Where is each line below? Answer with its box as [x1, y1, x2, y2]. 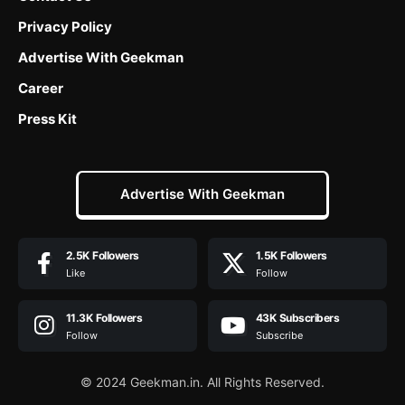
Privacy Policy [18, 17, 112, 35]
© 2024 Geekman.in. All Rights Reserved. [80, 373, 325, 390]
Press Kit [18, 109, 77, 127]
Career [18, 79, 63, 97]
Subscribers [278, 310, 339, 325]
